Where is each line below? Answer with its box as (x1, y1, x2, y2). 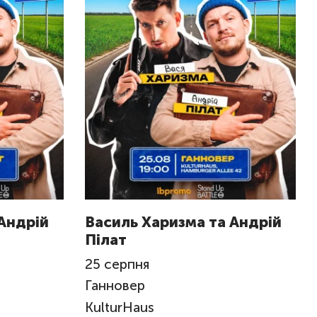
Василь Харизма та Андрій (84, 212, 282, 231)
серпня (103, 255, 149, 272)
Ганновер (84, 277, 149, 294)
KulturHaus (84, 299, 154, 316)
